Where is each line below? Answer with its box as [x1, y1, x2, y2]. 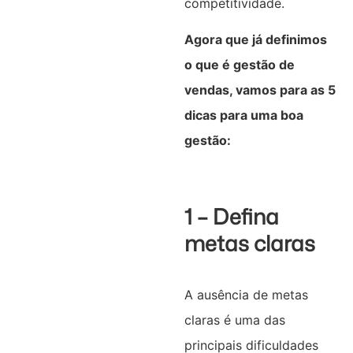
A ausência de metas [184, 286, 308, 303]
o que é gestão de [184, 56, 295, 72]
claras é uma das [184, 311, 285, 328]
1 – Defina [184, 200, 279, 232]
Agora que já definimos [184, 31, 327, 47]
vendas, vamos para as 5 [184, 81, 336, 98]
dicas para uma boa [184, 106, 303, 123]
